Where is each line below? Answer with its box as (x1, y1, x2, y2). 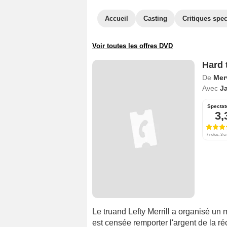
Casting (143, 15, 167, 22)
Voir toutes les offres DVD (92, 42, 173, 50)
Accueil (105, 15, 128, 22)
